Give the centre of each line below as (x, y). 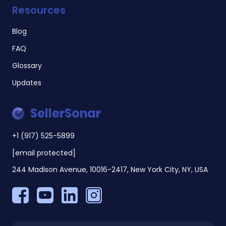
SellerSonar (66, 114)
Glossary (27, 66)
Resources (39, 10)
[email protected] (44, 153)
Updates (27, 83)
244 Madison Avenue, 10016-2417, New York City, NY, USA (110, 170)
